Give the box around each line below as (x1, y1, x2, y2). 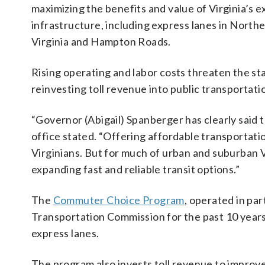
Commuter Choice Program (53, 193, 185, 206)
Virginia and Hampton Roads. (31, 35, 171, 48)
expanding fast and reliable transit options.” (31, 163, 240, 176)
